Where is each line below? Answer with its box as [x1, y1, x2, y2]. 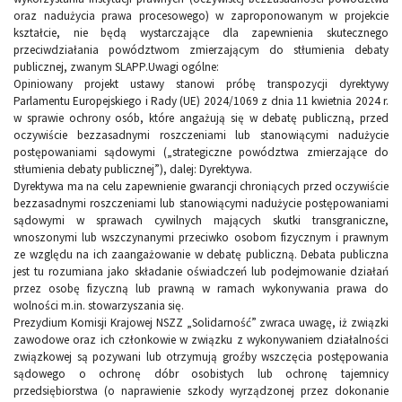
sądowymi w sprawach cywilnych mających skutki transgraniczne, [13, 213, 389, 229]
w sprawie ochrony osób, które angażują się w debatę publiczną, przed [13, 110, 389, 127]
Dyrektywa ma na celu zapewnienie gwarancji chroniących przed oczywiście [13, 179, 389, 195]
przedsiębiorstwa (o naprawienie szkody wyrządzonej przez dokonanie [13, 383, 389, 399]
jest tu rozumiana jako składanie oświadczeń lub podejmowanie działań [13, 264, 389, 280]
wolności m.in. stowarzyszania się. [13, 298, 184, 314]
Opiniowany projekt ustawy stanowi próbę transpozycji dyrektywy [13, 76, 389, 92]
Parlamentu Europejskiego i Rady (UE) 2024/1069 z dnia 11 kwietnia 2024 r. [13, 93, 389, 109]
